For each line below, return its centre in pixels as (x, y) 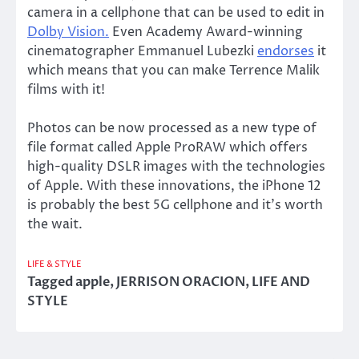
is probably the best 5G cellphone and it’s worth (175, 205)
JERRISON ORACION (181, 282)
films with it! (66, 89)
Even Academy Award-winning (206, 32)
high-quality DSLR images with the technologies (176, 166)
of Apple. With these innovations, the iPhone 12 (174, 186)
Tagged (51, 282)
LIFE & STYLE (54, 264)
